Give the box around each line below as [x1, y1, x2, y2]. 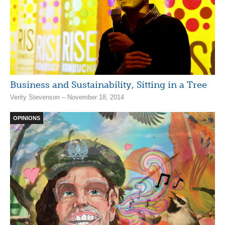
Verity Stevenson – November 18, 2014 [10, 93, 124, 101]
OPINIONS [13, 115, 40, 121]
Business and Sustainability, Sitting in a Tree [10, 79, 207, 90]
